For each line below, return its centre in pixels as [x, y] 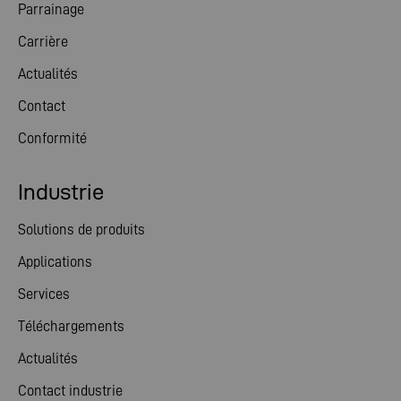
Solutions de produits [81, 230]
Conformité [52, 138]
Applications [55, 262]
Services [44, 294]
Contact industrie [70, 391]
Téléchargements [71, 326]
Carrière [43, 42]
